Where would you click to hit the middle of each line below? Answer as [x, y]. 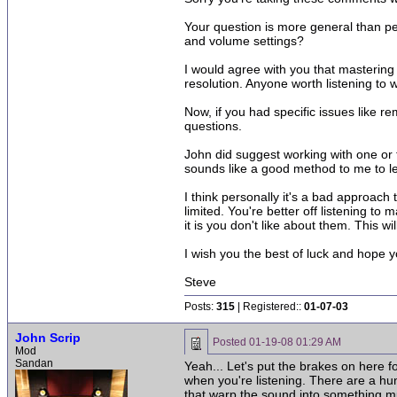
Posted [231, 342]
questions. [213, 126]
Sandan [34, 363]
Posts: [200, 307]
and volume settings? [244, 41]
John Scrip [48, 338]
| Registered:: [269, 307]
